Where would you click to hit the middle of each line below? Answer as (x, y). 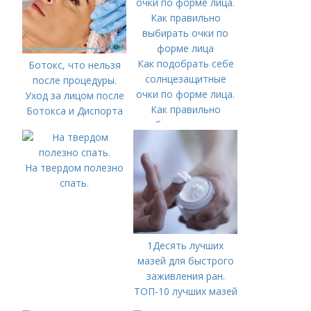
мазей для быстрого (185, 261)
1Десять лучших (186, 245)
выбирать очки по (186, 125)
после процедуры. (74, 80)
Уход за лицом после (74, 95)
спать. (75, 183)
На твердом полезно (75, 168)
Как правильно (185, 109)
